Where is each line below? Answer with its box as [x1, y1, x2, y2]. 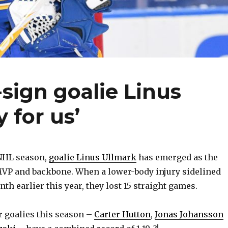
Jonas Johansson [155, 209, 223, 220]
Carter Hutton [94, 209, 151, 220]
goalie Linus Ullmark [49, 152, 136, 163]
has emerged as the [136, 152, 218, 163]
